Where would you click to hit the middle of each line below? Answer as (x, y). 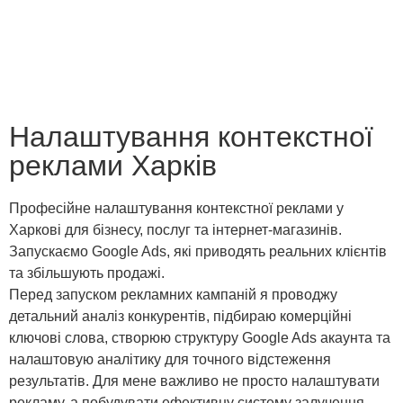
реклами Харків (113, 166)
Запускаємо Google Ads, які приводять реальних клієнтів (198, 252)
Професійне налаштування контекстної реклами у (176, 209)
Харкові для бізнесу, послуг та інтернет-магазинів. (175, 230)
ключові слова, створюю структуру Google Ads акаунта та (200, 338)
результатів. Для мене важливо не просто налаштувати (194, 381)
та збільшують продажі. (87, 273)
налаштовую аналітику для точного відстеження (170, 360)
